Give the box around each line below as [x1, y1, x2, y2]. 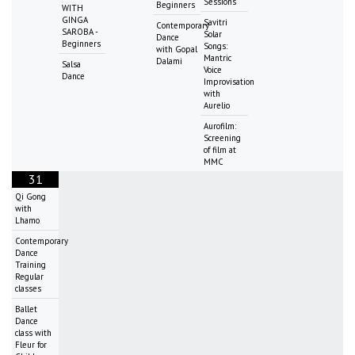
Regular [15, 271, 44, 283]
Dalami [156, 55, 182, 67]
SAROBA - [62, 26, 97, 38]
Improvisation [204, 76, 254, 88]
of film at [204, 144, 236, 156]
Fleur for [15, 339, 47, 351]
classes [15, 283, 41, 295]
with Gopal [156, 44, 197, 55]
